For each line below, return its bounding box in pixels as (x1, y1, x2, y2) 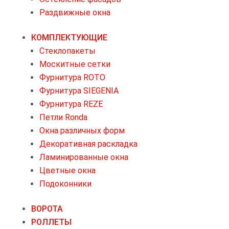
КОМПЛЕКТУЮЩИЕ (31, 33, 107, 43)
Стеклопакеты (39, 46, 96, 56)
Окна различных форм (39, 126, 125, 136)
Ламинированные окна (39, 152, 128, 163)
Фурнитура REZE (39, 99, 103, 109)
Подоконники (39, 179, 91, 189)
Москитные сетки (39, 59, 110, 70)
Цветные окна (39, 166, 96, 176)
